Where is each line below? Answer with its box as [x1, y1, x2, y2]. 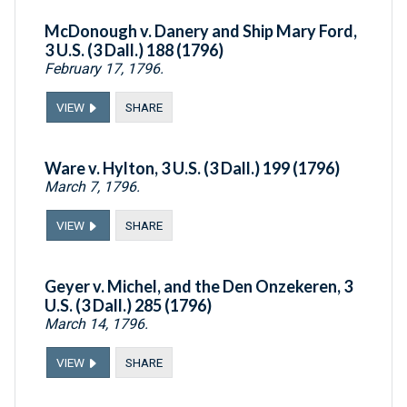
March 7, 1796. [45, 178, 140, 196]
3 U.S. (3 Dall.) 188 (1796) [45, 40, 223, 61]
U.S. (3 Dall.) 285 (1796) [45, 295, 212, 316]
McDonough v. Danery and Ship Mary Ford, [45, 21, 357, 42]
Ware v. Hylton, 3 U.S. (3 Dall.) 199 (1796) [45, 158, 340, 179]
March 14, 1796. [45, 315, 148, 333]
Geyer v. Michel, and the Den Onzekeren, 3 [45, 276, 352, 297]
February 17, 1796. [45, 60, 164, 78]
